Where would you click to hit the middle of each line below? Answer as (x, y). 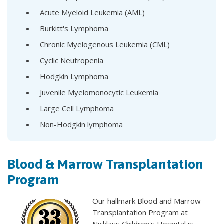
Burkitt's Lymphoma (74, 29)
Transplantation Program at (140, 213)
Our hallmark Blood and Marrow (147, 201)
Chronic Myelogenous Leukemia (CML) (105, 45)
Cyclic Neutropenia (72, 61)
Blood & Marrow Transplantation (105, 164)
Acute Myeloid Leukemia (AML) (92, 13)
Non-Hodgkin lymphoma (81, 125)
